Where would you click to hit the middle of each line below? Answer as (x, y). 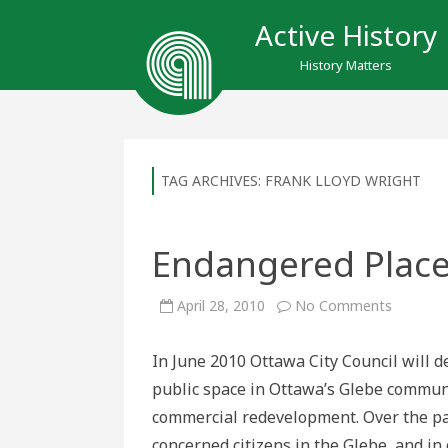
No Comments (343, 305)
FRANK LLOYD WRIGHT (343, 180)
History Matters (346, 65)
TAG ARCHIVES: (213, 180)
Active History (346, 35)
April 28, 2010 (221, 305)
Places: (413, 332)
